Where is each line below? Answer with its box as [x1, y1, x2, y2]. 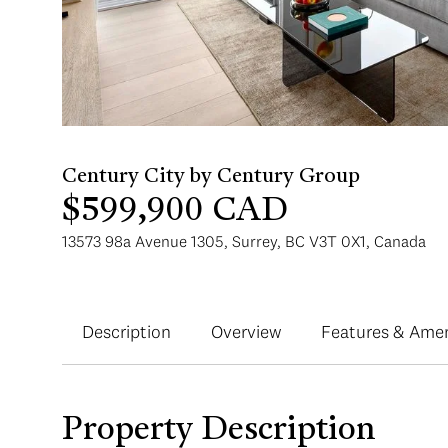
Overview [211, 319, 281, 343]
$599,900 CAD [62, 195, 288, 228]
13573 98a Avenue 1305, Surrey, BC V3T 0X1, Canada [62, 230, 426, 251]
